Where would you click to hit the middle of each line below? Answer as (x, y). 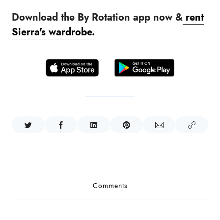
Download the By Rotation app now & (97, 17)
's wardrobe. (67, 32)
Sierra (26, 32)
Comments (110, 186)
